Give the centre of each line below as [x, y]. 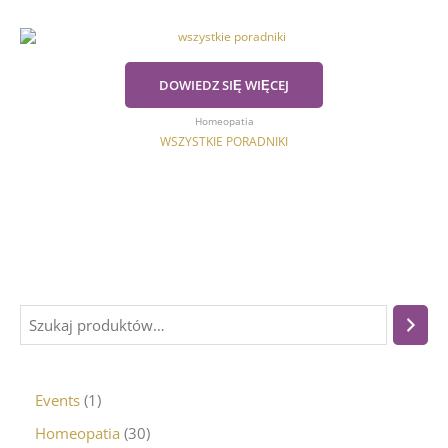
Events [57, 400]
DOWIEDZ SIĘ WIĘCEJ [224, 85]
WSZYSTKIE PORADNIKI [224, 141]
